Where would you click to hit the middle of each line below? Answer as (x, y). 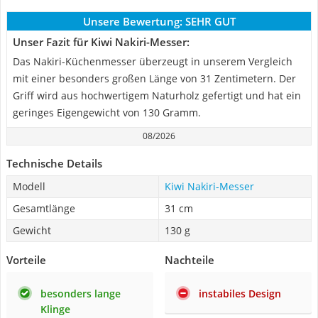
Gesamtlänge (44, 208)
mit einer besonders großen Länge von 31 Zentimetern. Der (154, 78)
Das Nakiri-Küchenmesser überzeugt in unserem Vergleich (153, 61)
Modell (29, 186)
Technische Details (54, 163)
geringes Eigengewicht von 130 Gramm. (107, 113)
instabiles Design (240, 294)
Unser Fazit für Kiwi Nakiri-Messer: (101, 42)
